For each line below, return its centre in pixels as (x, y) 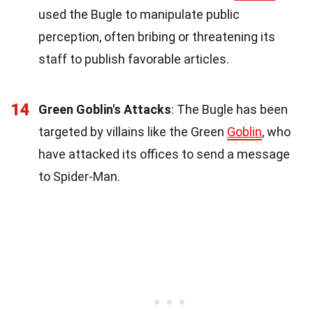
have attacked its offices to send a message (164, 154)
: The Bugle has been (230, 109)
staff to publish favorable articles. (134, 59)
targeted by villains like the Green (133, 131)
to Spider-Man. (79, 176)
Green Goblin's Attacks (105, 109)
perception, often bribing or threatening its (157, 36)
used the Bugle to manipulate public (139, 14)
